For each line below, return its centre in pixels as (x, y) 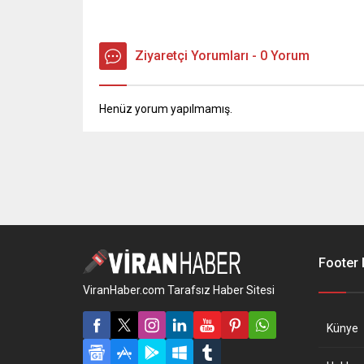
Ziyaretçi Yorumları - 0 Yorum (222, 56)
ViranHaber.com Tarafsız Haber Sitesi (179, 290)
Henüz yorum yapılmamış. (166, 109)
